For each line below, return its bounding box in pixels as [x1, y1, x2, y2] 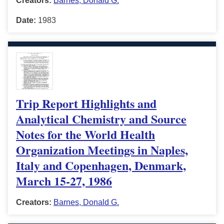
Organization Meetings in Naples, [16, 141, 188, 159]
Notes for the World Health [16, 125, 155, 143]
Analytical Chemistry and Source [16, 110, 186, 128]
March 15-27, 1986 [16, 172, 112, 190]
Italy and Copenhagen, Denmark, [16, 156, 186, 174]
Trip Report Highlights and [16, 94, 156, 112]
